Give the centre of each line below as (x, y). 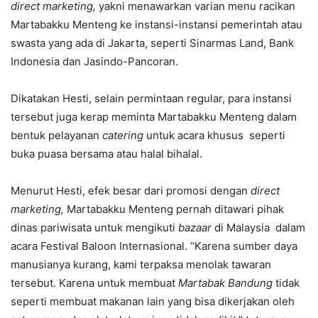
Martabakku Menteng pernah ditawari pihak (175, 209)
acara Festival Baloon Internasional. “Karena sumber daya (154, 246)
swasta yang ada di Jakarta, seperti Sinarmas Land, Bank (152, 43)
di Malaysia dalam (258, 227)
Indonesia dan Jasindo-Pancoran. (94, 61)
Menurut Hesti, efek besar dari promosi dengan (131, 191)
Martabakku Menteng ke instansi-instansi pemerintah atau (157, 24)
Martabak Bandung (225, 283)
